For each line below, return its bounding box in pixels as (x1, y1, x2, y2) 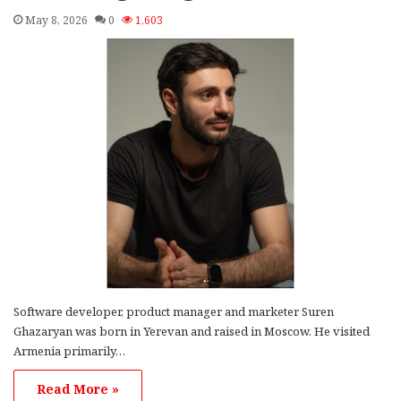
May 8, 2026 (25, 12, 88, 28)
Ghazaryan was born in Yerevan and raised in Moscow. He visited (13, 322, 370, 339)
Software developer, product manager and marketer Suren (13, 303, 334, 320)
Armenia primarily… (13, 342, 125, 359)
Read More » (37, 380, 119, 397)
